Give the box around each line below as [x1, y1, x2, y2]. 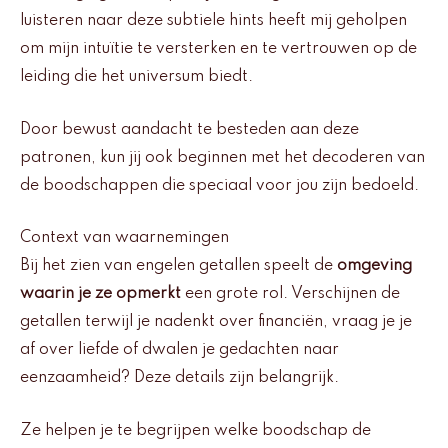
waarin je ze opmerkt [20, 286, 181, 303]
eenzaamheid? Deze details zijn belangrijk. [20, 370, 339, 387]
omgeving [337, 258, 412, 275]
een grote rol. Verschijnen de [181, 286, 400, 303]
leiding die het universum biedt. [20, 69, 253, 86]
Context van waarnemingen [20, 230, 229, 247]
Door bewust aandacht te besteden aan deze [20, 121, 359, 138]
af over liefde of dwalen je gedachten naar [20, 342, 339, 359]
